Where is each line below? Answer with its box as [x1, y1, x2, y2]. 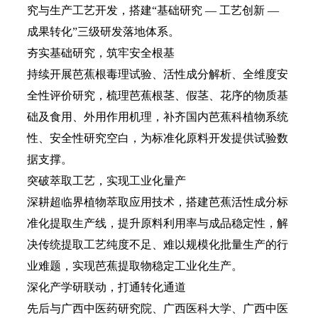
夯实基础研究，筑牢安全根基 [27, 47, 175, 59]
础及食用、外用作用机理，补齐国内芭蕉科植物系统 [27, 111, 288, 123]
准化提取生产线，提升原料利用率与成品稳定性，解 [27, 217, 288, 229]
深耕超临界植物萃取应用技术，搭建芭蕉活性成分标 [27, 196, 288, 208]
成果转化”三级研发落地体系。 [27, 26, 180, 38]
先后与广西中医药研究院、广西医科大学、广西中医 [27, 302, 288, 314]
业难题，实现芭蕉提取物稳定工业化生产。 [27, 260, 243, 272]
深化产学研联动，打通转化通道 [27, 281, 186, 293]
